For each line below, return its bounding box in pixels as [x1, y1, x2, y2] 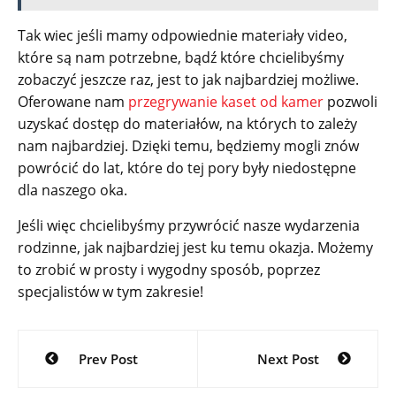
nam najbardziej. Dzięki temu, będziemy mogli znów [18, 136, 359, 156]
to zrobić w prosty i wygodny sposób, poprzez [18, 260, 320, 280]
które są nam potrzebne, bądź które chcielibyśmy [18, 48, 344, 68]
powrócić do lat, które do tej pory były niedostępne [18, 158, 356, 179]
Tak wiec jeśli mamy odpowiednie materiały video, [18, 26, 347, 46]
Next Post [256, 350, 319, 369]
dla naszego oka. [18, 180, 127, 201]
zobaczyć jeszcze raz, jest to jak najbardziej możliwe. [18, 70, 359, 90]
